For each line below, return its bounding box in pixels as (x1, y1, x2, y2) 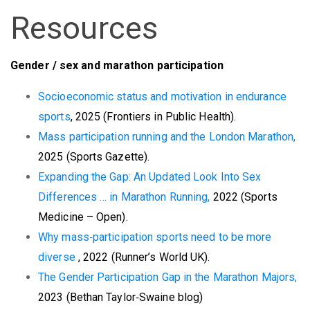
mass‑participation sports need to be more (62, 230, 272, 244)
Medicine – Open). (38, 210, 128, 224)
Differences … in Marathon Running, (38, 190, 213, 203)
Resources (10, 10, 158, 47)
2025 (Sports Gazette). (38, 149, 150, 163)
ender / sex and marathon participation (18, 58, 224, 72)
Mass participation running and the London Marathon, (38, 129, 296, 143)
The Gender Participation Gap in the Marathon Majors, (38, 270, 298, 284)
